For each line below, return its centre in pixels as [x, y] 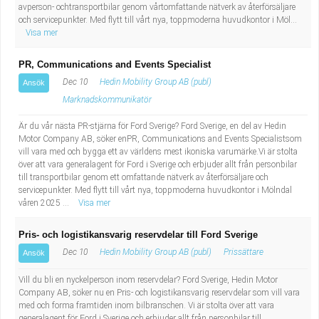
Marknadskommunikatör [107, 100]
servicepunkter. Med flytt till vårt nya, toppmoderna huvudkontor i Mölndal [155, 190]
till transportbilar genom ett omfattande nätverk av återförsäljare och [143, 177]
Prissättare [244, 252]
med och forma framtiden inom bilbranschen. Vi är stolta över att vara [146, 305]
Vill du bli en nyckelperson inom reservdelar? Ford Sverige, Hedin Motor [148, 280]
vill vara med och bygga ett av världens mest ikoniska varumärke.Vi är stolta [158, 152]
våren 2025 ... [45, 203]
